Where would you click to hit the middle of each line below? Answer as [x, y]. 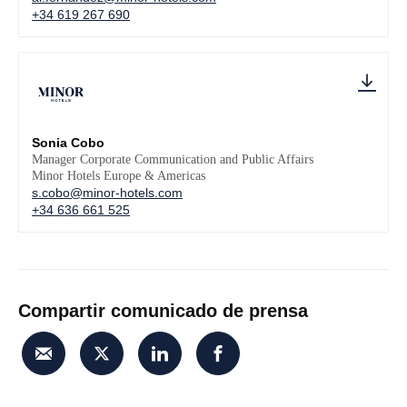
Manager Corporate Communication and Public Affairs [173, 159]
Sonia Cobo [68, 143]
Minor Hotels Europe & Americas [119, 176]
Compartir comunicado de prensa [163, 311]
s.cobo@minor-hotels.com [107, 193]
